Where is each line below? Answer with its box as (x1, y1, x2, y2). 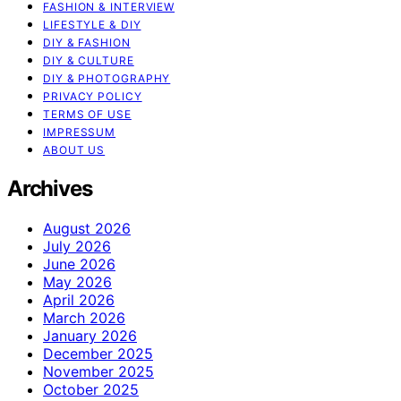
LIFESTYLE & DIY (43, 18, 141, 31)
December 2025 (43, 344, 153, 363)
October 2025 (43, 380, 139, 398)
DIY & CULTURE (43, 54, 134, 67)
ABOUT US (43, 143, 106, 157)
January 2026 (43, 326, 137, 345)
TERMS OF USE (43, 107, 132, 121)
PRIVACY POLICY (43, 90, 142, 103)
